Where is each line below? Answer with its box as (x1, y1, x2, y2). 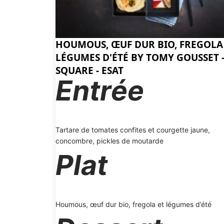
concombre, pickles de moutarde (55, 136, 163, 145)
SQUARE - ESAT (55, 63, 123, 77)
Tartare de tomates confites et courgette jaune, (55, 125, 210, 134)
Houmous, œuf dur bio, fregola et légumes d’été (55, 199, 211, 208)
